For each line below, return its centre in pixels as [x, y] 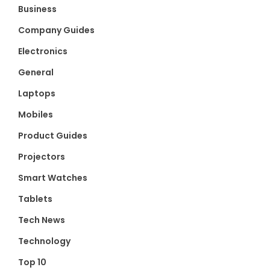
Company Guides [56, 30]
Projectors [42, 156]
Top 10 [32, 262]
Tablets [35, 199]
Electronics [43, 51]
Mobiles [36, 114]
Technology [44, 241]
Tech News [42, 220]
